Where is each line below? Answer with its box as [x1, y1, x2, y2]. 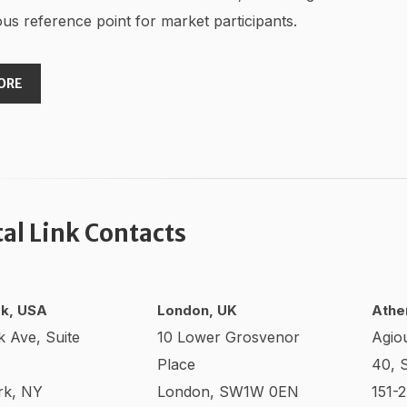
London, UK [157, 302, 237, 319]
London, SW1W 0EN [157, 382, 299, 401]
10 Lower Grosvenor [157, 328, 300, 346]
